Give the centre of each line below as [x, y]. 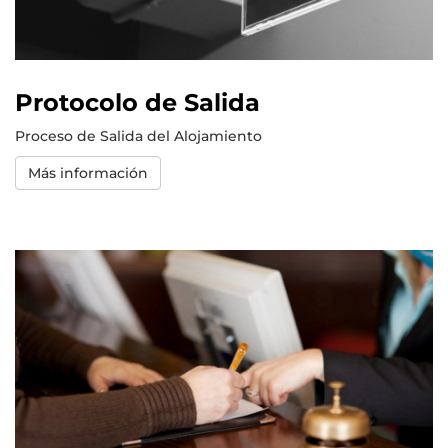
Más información [88, 173]
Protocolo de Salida [137, 103]
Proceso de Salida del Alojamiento [138, 136]
